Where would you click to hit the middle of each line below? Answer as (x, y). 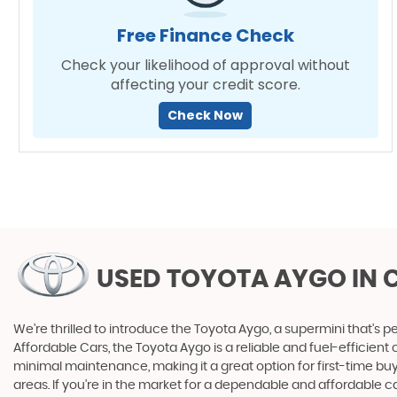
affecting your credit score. (205, 85)
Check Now (206, 115)
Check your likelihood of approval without (205, 65)
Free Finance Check (205, 35)
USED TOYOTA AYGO (222, 280)
